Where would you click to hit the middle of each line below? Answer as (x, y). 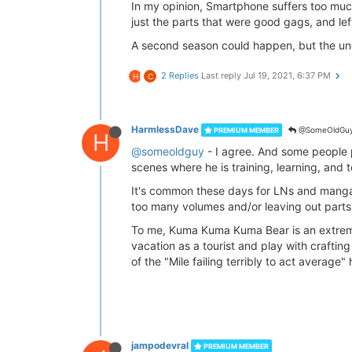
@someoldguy (168, 151)
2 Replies (180, 75)
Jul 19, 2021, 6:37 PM (287, 75)
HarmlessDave (165, 129)
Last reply (222, 75)
